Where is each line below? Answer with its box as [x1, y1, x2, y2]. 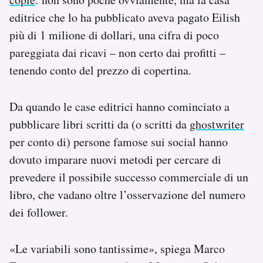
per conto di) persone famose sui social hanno [9, 134, 228, 150]
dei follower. [9, 204, 68, 221]
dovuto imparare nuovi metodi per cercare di [9, 151, 221, 168]
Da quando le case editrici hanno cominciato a [9, 99, 230, 115]
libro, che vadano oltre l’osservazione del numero [9, 187, 245, 203]
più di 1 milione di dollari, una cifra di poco [9, 27, 219, 43]
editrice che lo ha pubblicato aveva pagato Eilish [9, 9, 240, 26]
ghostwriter [190, 116, 244, 133]
